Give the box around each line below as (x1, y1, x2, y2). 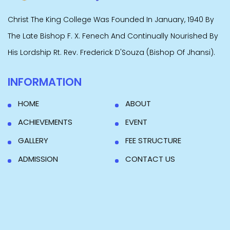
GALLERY (18, 135, 48, 146)
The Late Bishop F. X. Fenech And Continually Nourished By (8, 31, 218, 42)
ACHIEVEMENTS (18, 117, 72, 128)
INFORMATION (8, 74, 82, 90)
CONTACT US (125, 154, 175, 165)
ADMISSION (18, 154, 58, 165)
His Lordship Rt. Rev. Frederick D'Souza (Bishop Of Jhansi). (8, 47, 215, 58)
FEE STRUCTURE (125, 135, 181, 146)
